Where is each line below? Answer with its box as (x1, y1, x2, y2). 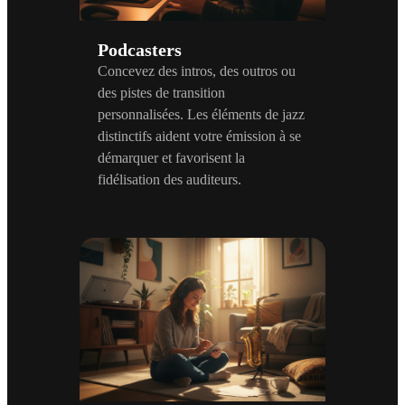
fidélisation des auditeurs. (98, 171, 241, 187)
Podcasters (98, 39, 182, 60)
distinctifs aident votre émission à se (98, 127, 301, 144)
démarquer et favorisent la (98, 149, 245, 165)
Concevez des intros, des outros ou (98, 62, 296, 79)
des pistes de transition (98, 84, 225, 100)
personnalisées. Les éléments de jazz (98, 106, 305, 122)
